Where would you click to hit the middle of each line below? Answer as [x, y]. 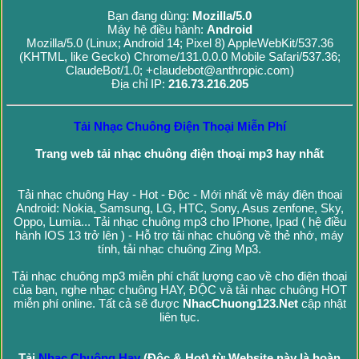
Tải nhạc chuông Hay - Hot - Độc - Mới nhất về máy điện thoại [179, 195]
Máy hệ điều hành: [157, 30]
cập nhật [322, 304]
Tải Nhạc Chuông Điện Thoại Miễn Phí [179, 127]
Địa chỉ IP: [139, 84]
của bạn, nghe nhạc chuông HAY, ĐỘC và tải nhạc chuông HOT [179, 290]
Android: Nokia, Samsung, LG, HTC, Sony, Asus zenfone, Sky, [179, 208]
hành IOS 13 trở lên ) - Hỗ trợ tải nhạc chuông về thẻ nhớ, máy [179, 236]
